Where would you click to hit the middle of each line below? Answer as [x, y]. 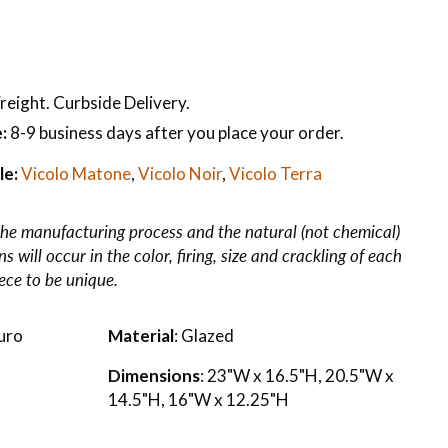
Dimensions [153, 376]
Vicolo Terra [275, 174]
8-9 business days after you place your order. [175, 133]
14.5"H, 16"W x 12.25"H [198, 400]
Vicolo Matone [75, 174]
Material [140, 336]
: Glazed [203, 336]
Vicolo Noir [179, 174]
